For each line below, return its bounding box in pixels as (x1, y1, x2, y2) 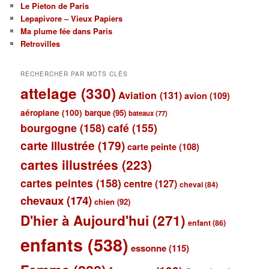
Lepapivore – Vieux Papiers (20, 13, 123, 25)
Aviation (118, 88, 157, 102)
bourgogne (20, 119, 77, 135)
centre (124, 176, 153, 190)
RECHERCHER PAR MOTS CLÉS (20, 69, 128, 78)
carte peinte (127, 140, 177, 153)
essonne (131, 241, 167, 255)
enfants (20, 232, 83, 257)
